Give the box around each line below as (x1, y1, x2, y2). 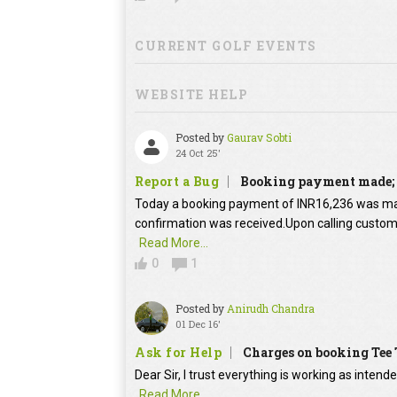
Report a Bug (135, 173, 219, 191)
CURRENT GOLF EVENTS (135, 37, 317, 55)
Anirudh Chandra (227, 301, 315, 316)
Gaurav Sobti (227, 130, 292, 145)
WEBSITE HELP (135, 86, 248, 104)
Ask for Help (135, 344, 222, 362)
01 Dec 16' (175, 317, 221, 331)
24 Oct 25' (175, 146, 221, 160)
